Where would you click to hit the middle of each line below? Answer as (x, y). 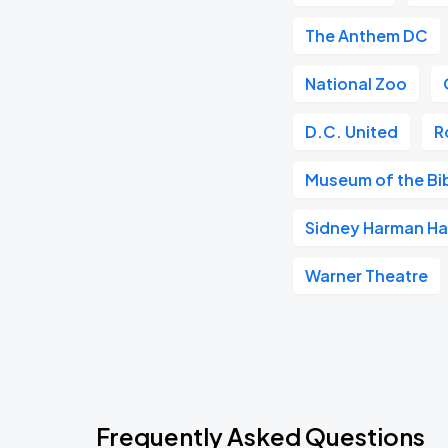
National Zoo (356, 83)
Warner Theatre (367, 275)
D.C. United (352, 131)
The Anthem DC (367, 35)
